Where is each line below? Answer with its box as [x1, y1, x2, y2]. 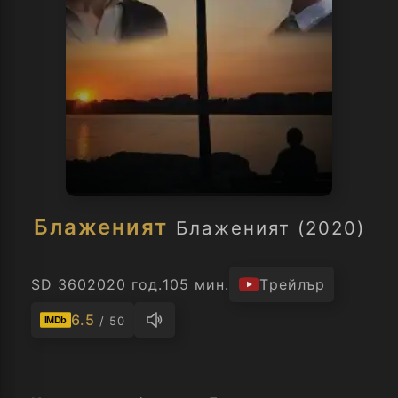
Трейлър [259, 275, 325, 293]
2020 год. [87, 275, 163, 293]
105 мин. [163, 275, 230, 293]
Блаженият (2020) [175, 217, 365, 239]
